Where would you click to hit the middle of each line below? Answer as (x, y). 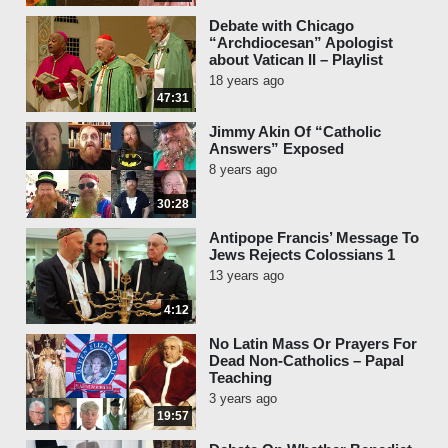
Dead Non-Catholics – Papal (306, 360)
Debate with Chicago (281, 25)
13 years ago (246, 275)
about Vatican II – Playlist (296, 59)
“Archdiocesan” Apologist (301, 42)
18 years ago (246, 80)
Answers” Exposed (276, 148)
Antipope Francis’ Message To (314, 237)
